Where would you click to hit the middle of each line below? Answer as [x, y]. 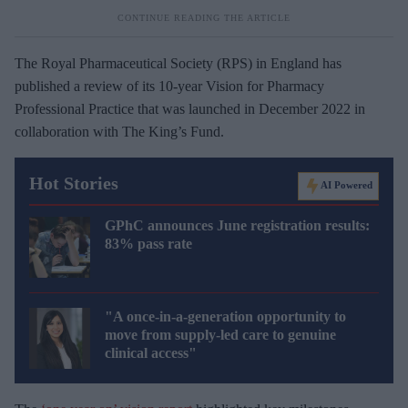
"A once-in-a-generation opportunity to [225, 316]
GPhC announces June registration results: [237, 225]
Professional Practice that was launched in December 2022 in [190, 108]
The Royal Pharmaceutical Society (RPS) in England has [178, 63]
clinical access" [151, 352]
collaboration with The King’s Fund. [119, 131]
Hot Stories [74, 183]
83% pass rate [148, 243]
